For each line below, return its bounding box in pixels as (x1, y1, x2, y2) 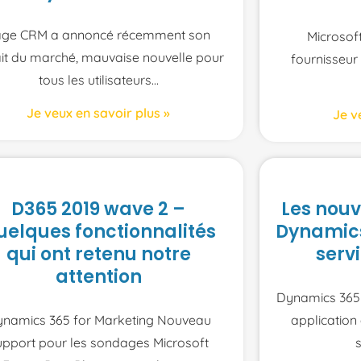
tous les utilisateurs (38, 72, 151, 89)
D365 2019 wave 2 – (11, 197, 185, 222)
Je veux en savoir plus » (27, 105, 170, 122)
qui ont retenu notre (6, 242, 191, 268)
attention (55, 264, 142, 290)
